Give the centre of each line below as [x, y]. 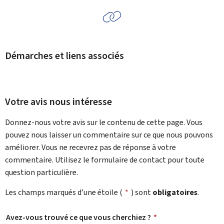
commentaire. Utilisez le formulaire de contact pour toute [105, 160]
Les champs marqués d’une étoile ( [64, 192]
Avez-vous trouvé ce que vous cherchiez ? [78, 217]
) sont [142, 192]
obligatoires [175, 192]
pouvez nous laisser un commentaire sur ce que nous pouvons [109, 135]
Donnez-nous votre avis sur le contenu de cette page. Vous [104, 122]
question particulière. [41, 172]
